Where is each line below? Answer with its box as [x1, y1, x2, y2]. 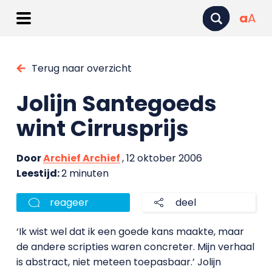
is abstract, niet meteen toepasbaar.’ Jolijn [16, 255, 221, 269]
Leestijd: [16, 166, 61, 180]
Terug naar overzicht [31, 61, 132, 75]
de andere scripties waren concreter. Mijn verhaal [16, 240, 254, 254]
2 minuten [61, 166, 109, 180]
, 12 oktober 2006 [121, 151, 202, 165]
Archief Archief [42, 151, 120, 165]
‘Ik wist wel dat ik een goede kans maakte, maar [16, 225, 244, 239]
